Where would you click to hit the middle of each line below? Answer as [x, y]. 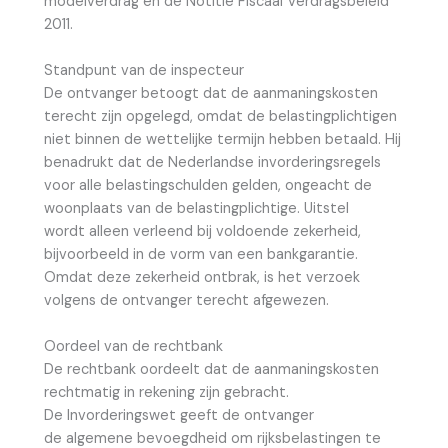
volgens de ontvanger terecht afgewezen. [186, 300]
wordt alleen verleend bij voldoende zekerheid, [202, 231]
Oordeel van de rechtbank [133, 347]
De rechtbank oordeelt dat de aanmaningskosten [211, 370]
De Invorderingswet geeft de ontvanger [179, 416]
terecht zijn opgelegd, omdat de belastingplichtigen [220, 116]
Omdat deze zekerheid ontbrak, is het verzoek [202, 277]
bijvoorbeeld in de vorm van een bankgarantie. [201, 254]
